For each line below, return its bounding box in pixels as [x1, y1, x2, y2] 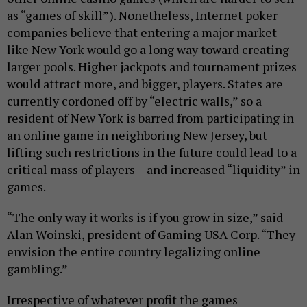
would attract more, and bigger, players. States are [7, 75, 283, 92]
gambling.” [7, 260, 68, 277]
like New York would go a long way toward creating [7, 41, 289, 58]
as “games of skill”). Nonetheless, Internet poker [7, 7, 278, 23]
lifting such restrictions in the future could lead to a [7, 144, 297, 160]
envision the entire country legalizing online [7, 243, 260, 260]
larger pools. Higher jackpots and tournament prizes [7, 58, 297, 75]
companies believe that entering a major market [7, 24, 277, 40]
